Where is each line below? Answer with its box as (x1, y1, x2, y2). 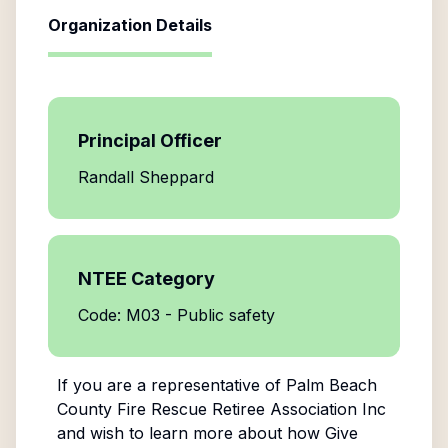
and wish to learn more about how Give (56, 423, 358, 443)
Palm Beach (285, 375, 377, 395)
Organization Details (48, 15, 212, 35)
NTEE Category (78, 268, 215, 289)
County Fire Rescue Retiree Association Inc (56, 399, 386, 419)
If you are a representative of (56, 375, 286, 395)
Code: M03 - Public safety (78, 305, 275, 325)
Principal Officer (78, 130, 222, 151)
